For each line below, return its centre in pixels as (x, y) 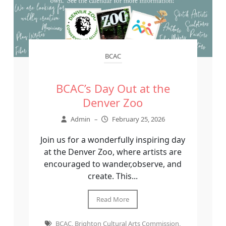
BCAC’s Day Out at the (113, 89)
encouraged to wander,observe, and (113, 164)
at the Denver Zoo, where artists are (113, 152)
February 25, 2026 (138, 119)
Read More (113, 200)
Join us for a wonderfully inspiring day (113, 140)
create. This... (113, 176)
